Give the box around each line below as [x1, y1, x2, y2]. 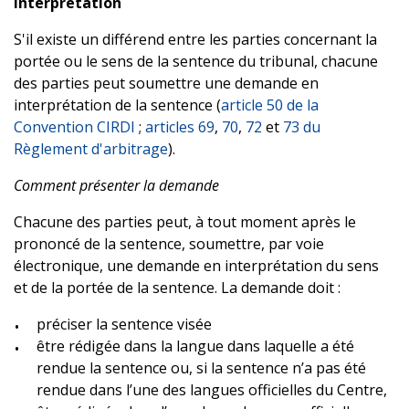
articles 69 [145, 116, 215, 137]
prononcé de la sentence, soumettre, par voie [14, 233, 324, 254]
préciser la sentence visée [37, 313, 212, 334]
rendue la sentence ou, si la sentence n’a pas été [37, 357, 366, 378]
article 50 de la [221, 94, 319, 115]
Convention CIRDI [14, 116, 135, 137]
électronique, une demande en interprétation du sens [14, 255, 379, 276]
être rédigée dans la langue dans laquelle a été [37, 335, 354, 356]
